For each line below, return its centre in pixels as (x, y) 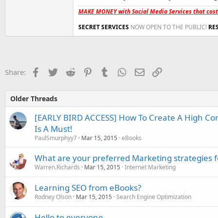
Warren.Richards (57, 167)
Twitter (69, 71)
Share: (15, 72)
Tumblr (121, 71)
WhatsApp (144, 71)
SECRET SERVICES (104, 27)
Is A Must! (54, 129)
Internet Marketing (150, 167)
